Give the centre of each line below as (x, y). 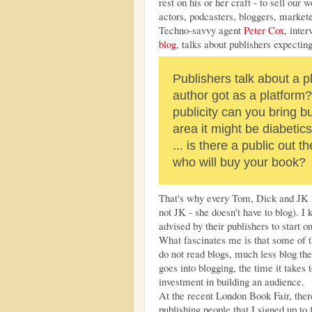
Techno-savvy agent (201, 30)
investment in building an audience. (232, 282)
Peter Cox (264, 30)
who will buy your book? (239, 163)
